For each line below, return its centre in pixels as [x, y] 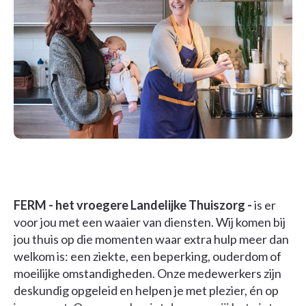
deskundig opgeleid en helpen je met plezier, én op [146, 291]
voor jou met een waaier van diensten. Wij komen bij [150, 222]
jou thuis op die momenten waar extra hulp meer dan [151, 239]
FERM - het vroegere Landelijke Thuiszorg [129, 205]
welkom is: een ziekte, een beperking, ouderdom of [148, 256]
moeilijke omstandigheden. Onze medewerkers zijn [148, 274]
